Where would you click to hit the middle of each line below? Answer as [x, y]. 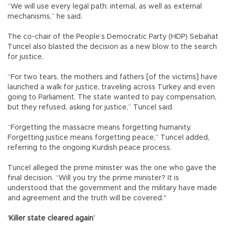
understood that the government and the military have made [112, 188]
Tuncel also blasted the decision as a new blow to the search [112, 47]
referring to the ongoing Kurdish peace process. [91, 148]
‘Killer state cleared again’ [51, 218]
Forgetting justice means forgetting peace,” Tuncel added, [108, 137]
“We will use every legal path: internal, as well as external [105, 6]
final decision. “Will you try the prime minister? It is [93, 178]
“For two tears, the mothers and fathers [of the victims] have [112, 77]
